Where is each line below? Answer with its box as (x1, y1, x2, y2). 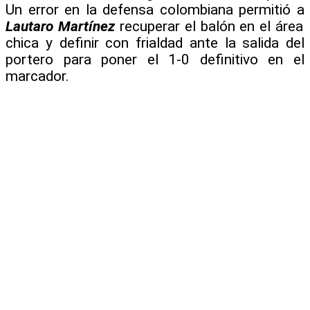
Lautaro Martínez (6, 17, 115, 35)
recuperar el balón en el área (114, 17, 304, 35)
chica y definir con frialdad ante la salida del (6, 34, 304, 51)
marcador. (6, 67, 69, 84)
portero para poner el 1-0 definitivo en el (6, 51, 304, 68)
